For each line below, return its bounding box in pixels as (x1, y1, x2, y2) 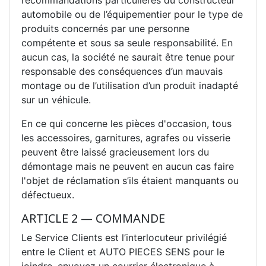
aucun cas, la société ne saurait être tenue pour (21, 50, 235, 63)
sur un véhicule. (21, 93, 91, 106)
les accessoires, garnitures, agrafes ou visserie (21, 131, 230, 144)
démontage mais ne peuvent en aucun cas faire (21, 160, 234, 172)
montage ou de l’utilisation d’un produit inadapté (21, 79, 238, 91)
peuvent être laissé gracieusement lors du (21, 145, 209, 158)
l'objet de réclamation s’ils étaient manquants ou (21, 174, 239, 186)
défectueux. (21, 188, 74, 201)
